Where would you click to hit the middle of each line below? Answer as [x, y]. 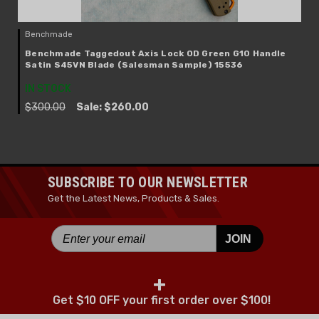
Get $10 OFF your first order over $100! [162, 300]
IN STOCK [48, 89]
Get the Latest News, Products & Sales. [134, 198]
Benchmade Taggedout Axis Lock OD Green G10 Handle [156, 53]
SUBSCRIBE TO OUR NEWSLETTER [148, 182]
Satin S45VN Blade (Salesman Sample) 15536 [134, 65]
